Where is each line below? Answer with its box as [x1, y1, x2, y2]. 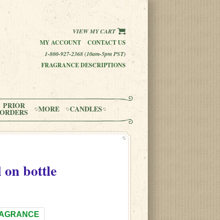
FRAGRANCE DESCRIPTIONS [41, 61, 126, 69]
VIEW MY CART [73, 27, 117, 35]
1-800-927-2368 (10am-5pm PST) [45, 50, 126, 58]
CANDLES [70, 104, 102, 114]
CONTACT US [87, 38, 126, 47]
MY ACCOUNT [40, 38, 81, 47]
